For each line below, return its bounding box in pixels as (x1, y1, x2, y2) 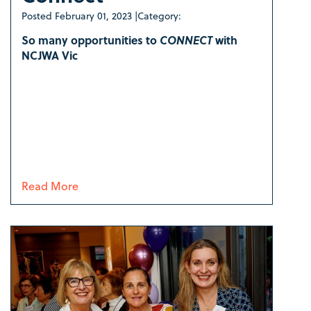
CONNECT (160, 32, 212, 49)
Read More (22, 178, 78, 194)
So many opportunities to (22, 32, 160, 49)
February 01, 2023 (55, 8, 132, 24)
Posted (22, 8, 55, 24)
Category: (137, 8, 181, 24)
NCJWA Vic (22, 47, 78, 64)
